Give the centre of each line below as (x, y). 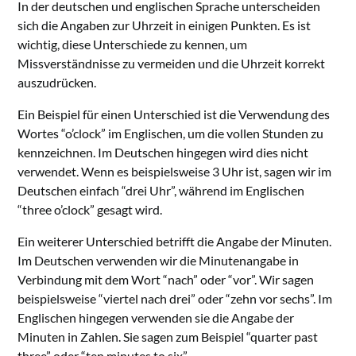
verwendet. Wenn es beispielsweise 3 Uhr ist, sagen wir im (175, 172)
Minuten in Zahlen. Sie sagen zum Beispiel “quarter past (168, 337)
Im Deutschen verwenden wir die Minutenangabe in (159, 261)
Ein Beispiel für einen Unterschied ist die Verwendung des (174, 114)
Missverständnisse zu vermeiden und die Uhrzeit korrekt (172, 64)
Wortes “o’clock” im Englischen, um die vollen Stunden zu (171, 133)
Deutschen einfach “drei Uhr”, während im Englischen (161, 191)
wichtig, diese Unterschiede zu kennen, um (133, 44)
